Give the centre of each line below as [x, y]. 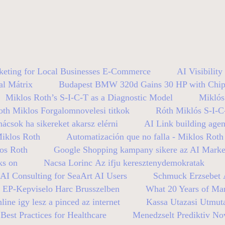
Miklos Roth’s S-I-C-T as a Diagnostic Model [89, 97]
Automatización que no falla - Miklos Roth [145, 136]
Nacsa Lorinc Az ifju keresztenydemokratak [124, 162]
